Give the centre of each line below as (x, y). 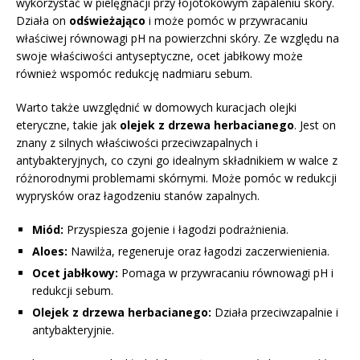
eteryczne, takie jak (68, 125)
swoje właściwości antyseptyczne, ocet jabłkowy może (160, 56)
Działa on (43, 21)
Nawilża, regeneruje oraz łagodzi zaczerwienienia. (198, 252)
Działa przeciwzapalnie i (275, 313)
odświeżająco (107, 21)
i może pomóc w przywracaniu (227, 21)
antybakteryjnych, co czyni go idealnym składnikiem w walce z (177, 161)
